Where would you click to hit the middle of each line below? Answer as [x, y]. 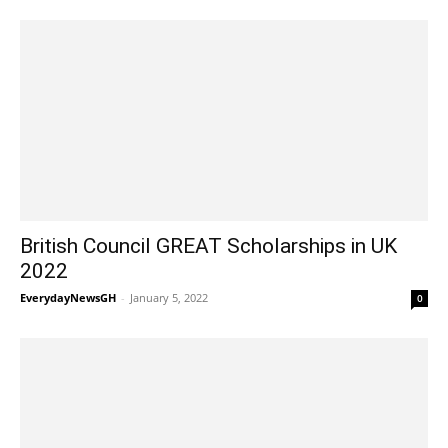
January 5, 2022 [169, 298]
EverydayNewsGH [68, 298]
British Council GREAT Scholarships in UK [208, 246]
